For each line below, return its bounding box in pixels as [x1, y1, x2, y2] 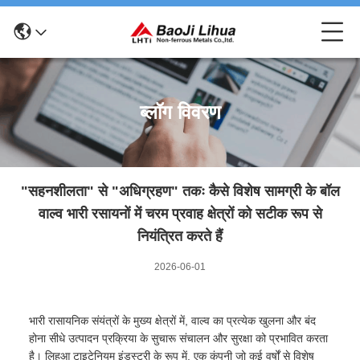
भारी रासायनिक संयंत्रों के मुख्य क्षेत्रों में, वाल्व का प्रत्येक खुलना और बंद [29, 314, 316, 327]
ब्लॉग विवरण [139, 101, 221, 123]
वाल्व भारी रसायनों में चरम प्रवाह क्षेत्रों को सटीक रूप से [38, 206, 322, 222]
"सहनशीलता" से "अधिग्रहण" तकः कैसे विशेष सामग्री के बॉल [20, 183, 340, 199]
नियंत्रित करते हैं [137, 228, 223, 244]
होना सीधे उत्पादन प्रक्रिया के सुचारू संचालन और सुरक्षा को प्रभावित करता [29, 332, 328, 345]
